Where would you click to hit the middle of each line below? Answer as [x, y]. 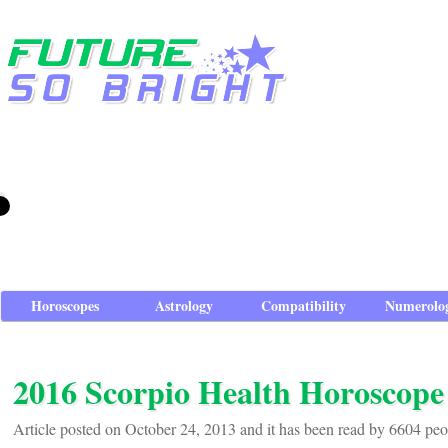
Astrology [184, 305]
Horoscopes [65, 305]
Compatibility [303, 305]
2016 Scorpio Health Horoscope [228, 391]
